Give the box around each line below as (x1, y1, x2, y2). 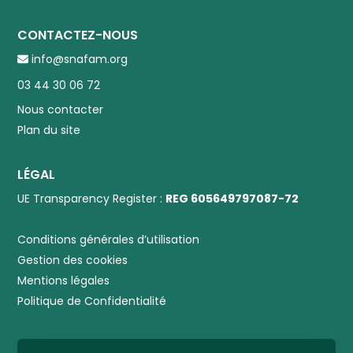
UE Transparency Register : (17, 191, 166, 207)
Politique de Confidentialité (17, 293, 167, 310)
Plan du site (17, 122, 81, 139)
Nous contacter (17, 102, 104, 118)
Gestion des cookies (17, 252, 128, 269)
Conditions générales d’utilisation (17, 232, 200, 248)
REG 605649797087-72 (165, 191, 299, 207)
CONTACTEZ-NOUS (17, 26, 139, 45)
